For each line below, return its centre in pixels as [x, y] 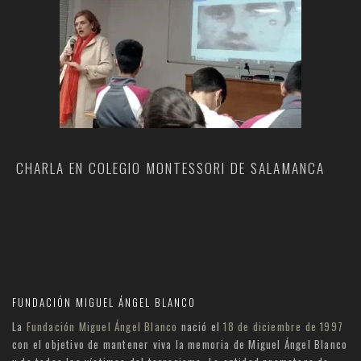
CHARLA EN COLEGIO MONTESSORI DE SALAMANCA [170, 168]
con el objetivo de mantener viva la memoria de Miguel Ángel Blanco [180, 344]
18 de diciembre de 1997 [284, 327]
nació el [201, 327]
